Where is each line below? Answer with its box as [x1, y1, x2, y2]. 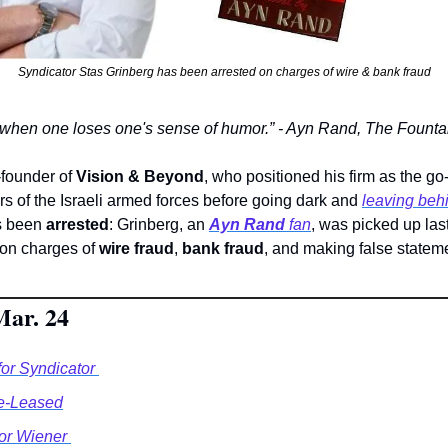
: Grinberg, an [109, 216, 209, 234]
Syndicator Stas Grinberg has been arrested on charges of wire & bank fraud [17, 65, 431, 80]
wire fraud [99, 240, 174, 258]
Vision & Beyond [76, 168, 204, 186]
